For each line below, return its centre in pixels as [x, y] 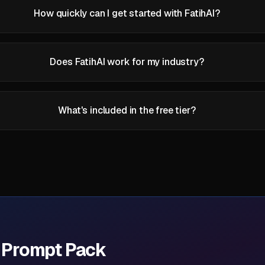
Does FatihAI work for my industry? [127, 62]
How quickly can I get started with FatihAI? [127, 13]
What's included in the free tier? [127, 110]
